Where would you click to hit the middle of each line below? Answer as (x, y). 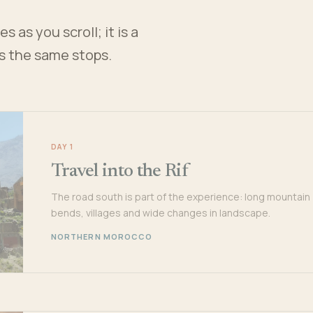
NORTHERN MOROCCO (102, 236)
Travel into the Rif (119, 172)
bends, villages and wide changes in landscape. (160, 213)
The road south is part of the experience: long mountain (180, 197)
